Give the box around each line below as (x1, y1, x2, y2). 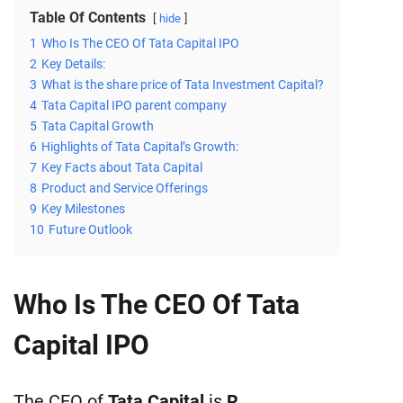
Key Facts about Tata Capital (41, 160, 202, 176)
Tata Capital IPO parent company (41, 98, 227, 114)
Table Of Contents (30, 9, 146, 27)
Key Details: (41, 57, 105, 73)
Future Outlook (49, 222, 132, 238)
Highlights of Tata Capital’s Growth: (41, 139, 238, 156)
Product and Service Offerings (41, 181, 208, 197)
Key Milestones (41, 201, 125, 218)
